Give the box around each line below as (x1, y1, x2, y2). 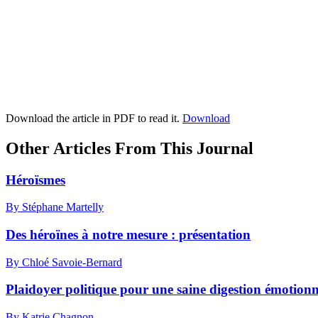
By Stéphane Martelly (6, 201, 104, 214)
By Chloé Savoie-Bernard (6, 256, 122, 268)
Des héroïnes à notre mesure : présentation (6, 226, 251, 242)
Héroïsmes (6, 172, 65, 187)
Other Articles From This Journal (6, 138, 253, 158)
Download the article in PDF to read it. (6, 111, 182, 124)
